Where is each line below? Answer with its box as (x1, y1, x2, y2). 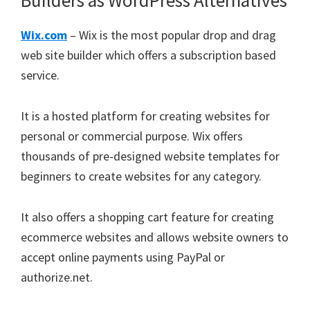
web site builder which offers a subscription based (21, 47, 276, 63)
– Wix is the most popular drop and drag (67, 27, 276, 43)
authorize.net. (21, 269, 93, 285)
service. (21, 67, 60, 83)
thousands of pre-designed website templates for (21, 148, 280, 164)
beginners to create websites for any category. (21, 168, 262, 184)
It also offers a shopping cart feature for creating (21, 209, 274, 225)
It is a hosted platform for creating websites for (21, 108, 270, 124)
